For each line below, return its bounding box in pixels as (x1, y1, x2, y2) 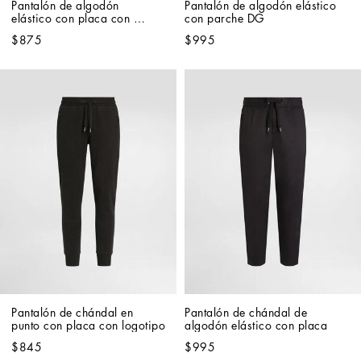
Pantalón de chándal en (11, 306, 133, 318)
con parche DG (185, 12, 264, 24)
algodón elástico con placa (185, 319, 327, 331)
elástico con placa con (11, 12, 130, 24)
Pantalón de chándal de (185, 306, 307, 318)
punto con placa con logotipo (11, 319, 165, 331)
